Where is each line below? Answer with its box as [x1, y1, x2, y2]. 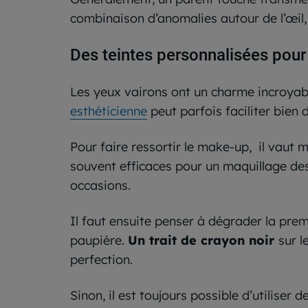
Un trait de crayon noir [128, 232, 278, 248]
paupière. [70, 232, 128, 248]
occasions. [70, 177, 131, 193]
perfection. [70, 252, 133, 267]
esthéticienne [70, 103, 147, 119]
